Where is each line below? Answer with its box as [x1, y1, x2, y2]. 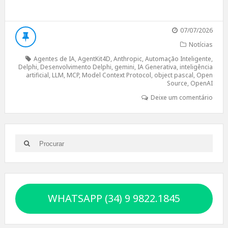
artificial [26, 71, 49, 79]
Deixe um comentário [151, 93, 213, 102]
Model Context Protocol [82, 71, 152, 79]
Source [167, 79, 188, 88]
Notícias [189, 40, 213, 49]
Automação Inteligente [145, 54, 212, 63]
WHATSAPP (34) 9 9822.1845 [47, 191, 180, 206]
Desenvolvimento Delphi [40, 63, 112, 71]
